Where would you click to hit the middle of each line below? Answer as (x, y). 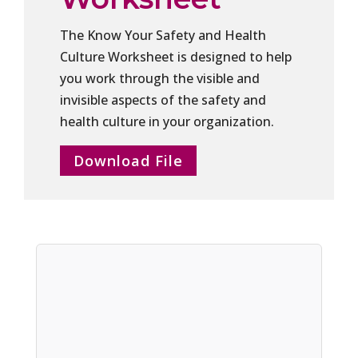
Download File (128, 161)
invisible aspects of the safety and (163, 100)
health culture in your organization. (167, 122)
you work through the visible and (159, 79)
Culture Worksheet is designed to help (175, 57)
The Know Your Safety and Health (163, 36)
